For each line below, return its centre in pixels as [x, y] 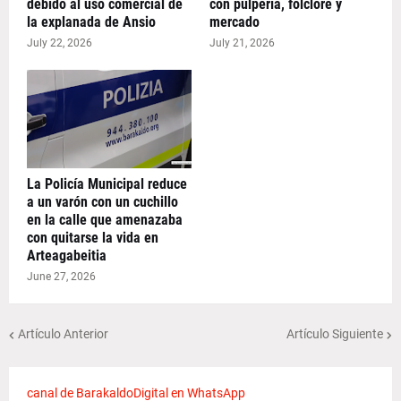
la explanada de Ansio [91, 21]
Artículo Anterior [63, 334]
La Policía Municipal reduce [107, 183]
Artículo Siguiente [335, 334]
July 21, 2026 [242, 43]
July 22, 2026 [60, 43]
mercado [235, 21]
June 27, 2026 [61, 276]
